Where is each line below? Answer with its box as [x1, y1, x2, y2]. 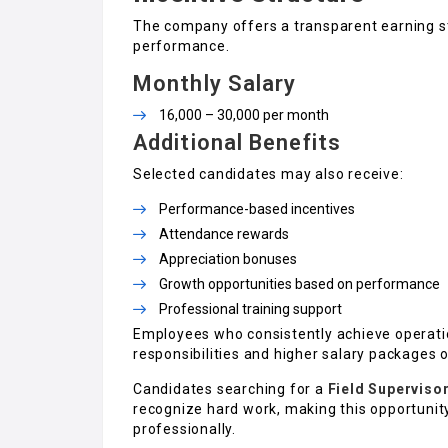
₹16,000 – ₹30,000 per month [159, 106, 329, 123]
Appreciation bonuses [159, 250, 297, 267]
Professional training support [159, 300, 342, 317]
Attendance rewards [159, 225, 289, 242]
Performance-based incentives [159, 200, 355, 217]
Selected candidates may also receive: [133, 165, 404, 182]
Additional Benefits [133, 129, 341, 155]
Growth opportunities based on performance [159, 275, 440, 292]
